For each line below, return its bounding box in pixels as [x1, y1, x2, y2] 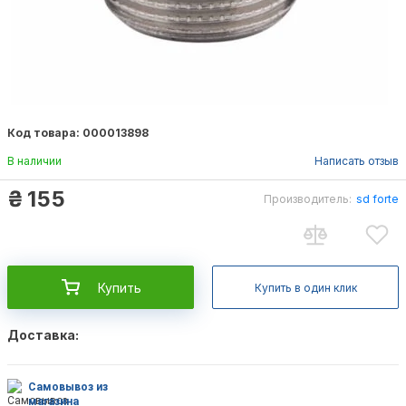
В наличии [7, 154, 62, 168]
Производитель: [264, 192, 352, 206]
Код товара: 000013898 [7, 126, 149, 140]
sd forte [356, 192, 399, 206]
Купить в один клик [254, 280, 357, 295]
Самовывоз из [28, 381, 108, 393]
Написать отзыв [314, 154, 399, 168]
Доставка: [7, 327, 79, 343]
